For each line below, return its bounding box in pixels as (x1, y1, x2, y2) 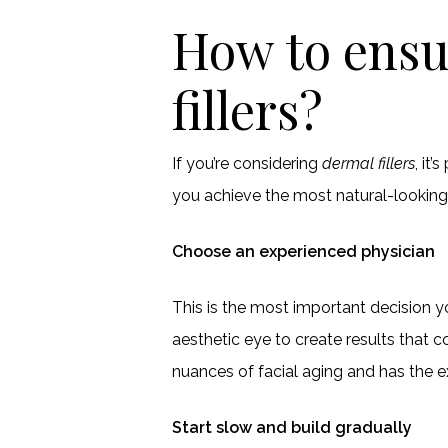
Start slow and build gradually (172, 418, 413, 437)
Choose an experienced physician (172, 242, 436, 261)
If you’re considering (172, 154, 323, 173)
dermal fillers (322, 154, 416, 173)
